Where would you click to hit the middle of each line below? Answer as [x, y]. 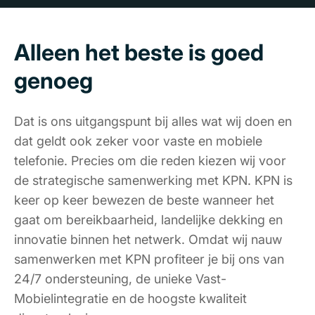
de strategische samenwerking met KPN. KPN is [153, 180]
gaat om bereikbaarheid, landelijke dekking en [148, 219]
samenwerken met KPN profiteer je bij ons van [149, 259]
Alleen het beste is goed [139, 52]
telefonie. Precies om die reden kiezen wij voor [150, 160]
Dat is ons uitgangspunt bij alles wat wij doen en [153, 121]
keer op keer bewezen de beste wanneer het [144, 200]
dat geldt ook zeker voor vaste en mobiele [138, 141]
